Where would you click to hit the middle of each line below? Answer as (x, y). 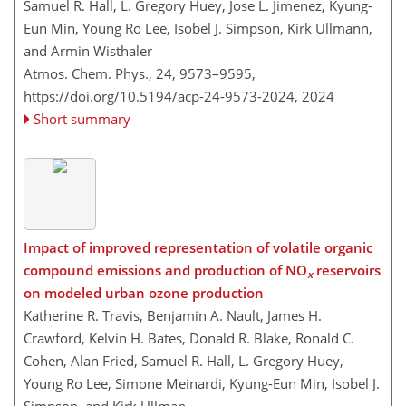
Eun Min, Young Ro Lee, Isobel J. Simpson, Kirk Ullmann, (198, 28)
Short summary (82, 118)
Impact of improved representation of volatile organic (198, 247)
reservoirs (347, 270)
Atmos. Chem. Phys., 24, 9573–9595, (140, 73)
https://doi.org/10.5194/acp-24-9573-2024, (161, 96)
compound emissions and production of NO (165, 270)
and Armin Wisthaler (88, 50)
